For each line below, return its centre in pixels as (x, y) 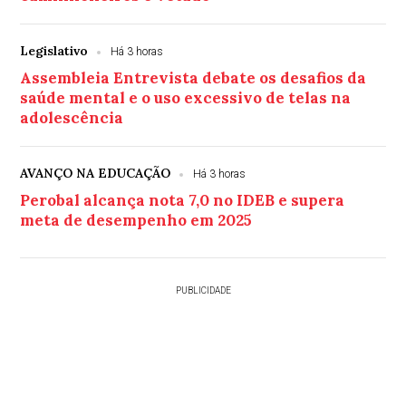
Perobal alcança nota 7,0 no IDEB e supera (183, 201)
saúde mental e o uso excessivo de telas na (186, 98)
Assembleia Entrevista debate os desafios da (193, 78)
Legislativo (54, 51)
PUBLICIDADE (203, 291)
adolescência (72, 118)
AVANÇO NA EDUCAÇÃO (96, 174)
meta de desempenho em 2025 (136, 221)
